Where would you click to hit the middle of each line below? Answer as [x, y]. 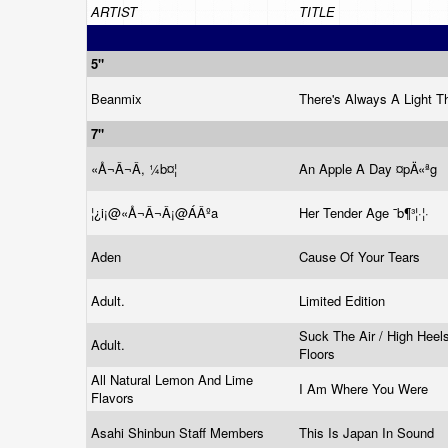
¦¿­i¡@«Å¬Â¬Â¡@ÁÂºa [156, 212]
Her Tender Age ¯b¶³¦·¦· [366, 212]
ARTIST [114, 11]
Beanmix [118, 98]
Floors [319, 353]
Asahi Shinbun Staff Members [179, 432]
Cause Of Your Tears [361, 256]
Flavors [114, 397]
